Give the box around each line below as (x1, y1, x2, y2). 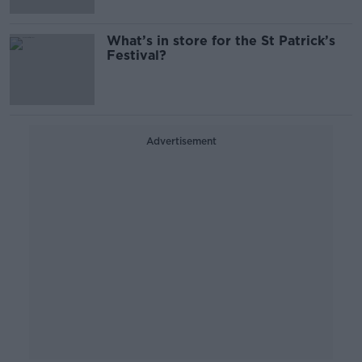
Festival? (107, 48, 166, 63)
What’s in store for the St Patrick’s (107, 33, 335, 48)
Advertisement (145, 135, 217, 147)
